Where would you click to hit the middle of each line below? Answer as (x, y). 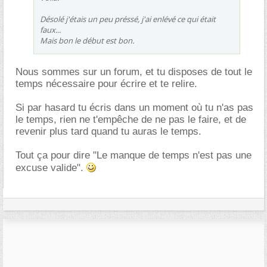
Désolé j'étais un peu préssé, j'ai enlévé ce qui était (128, 19)
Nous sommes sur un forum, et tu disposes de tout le (134, 72)
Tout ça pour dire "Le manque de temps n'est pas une (133, 155)
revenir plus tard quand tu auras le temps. (108, 131)
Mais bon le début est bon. (87, 40)
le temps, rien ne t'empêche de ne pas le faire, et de (131, 119)
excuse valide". (51, 167)
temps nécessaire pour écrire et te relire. (106, 83)
